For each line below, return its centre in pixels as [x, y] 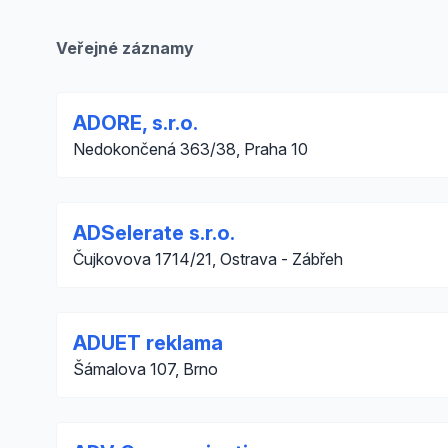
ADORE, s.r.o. [135, 123]
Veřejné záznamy [125, 48]
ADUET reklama [148, 343]
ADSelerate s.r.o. [154, 233]
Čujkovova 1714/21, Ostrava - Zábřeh [208, 259]
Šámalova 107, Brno [145, 369]
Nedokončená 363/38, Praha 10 [190, 149]
